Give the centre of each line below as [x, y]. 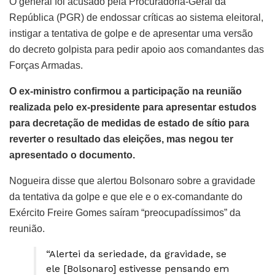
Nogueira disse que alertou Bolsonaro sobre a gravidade [132, 180]
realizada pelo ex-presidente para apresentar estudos [133, 107]
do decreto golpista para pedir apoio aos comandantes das [137, 49]
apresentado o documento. [72, 155]
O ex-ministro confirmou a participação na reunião [126, 91]
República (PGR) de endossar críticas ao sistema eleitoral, [136, 17]
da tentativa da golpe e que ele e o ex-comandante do [126, 196]
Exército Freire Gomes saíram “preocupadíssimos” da [125, 212]
